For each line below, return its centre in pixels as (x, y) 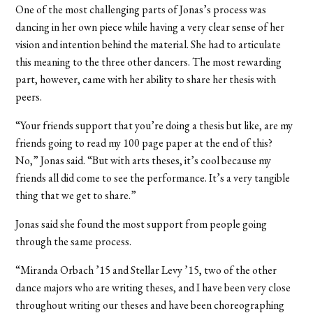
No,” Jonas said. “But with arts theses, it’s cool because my (144, 160)
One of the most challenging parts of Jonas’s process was (141, 9)
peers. (29, 96)
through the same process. (74, 241)
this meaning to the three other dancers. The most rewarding (149, 61)
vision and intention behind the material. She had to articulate (148, 44)
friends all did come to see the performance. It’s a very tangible (153, 177)
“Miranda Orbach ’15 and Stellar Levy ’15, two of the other (146, 270)
